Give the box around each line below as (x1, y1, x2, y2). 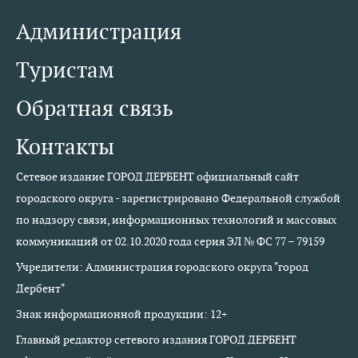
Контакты (16, 133, 114, 161)
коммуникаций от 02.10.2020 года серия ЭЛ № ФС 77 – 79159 (16, 234, 324, 249)
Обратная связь (16, 94, 173, 122)
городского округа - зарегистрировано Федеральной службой (16, 191, 340, 205)
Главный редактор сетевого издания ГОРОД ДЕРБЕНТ (16, 332, 296, 347)
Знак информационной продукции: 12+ (16, 307, 227, 321)
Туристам (16, 56, 114, 84)
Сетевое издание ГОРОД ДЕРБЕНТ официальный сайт (16, 169, 299, 184)
